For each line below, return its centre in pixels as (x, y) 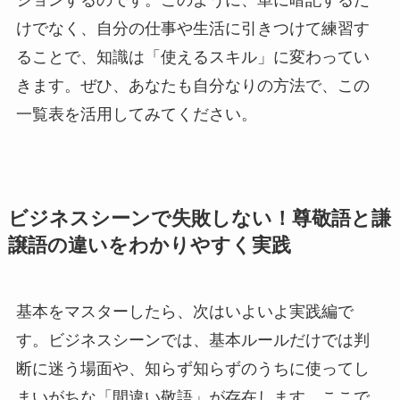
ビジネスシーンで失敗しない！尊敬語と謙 (199, 219)
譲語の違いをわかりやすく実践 (149, 246)
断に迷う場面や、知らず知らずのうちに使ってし (192, 369)
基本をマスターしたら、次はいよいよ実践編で (184, 312)
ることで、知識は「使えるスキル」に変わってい (192, 58)
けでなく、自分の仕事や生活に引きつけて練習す (192, 29)
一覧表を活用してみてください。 (136, 115)
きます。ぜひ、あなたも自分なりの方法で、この (192, 86)
